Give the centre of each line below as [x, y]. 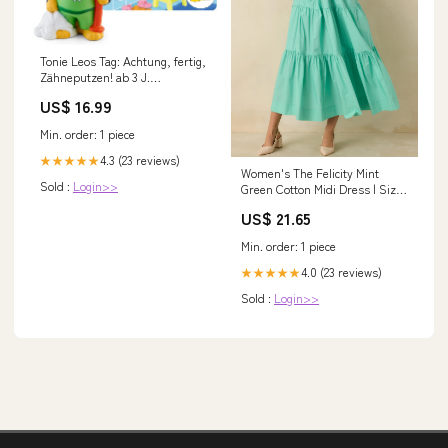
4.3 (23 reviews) [140, 159]
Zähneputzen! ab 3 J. [95, 76]
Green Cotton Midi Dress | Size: [323, 188]
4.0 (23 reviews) [341, 271]
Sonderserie [72, 92]
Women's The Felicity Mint [310, 172]
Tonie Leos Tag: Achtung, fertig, [123, 60]
